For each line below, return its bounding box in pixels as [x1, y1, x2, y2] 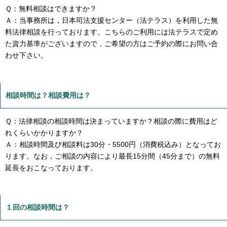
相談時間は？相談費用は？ [6, 91, 91, 99]
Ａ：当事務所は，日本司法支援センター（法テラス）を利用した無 [5, 16, 218, 25]
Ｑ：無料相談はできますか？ [5, 5, 97, 13]
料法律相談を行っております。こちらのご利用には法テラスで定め [5, 28, 218, 36]
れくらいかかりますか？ [5, 128, 83, 137]
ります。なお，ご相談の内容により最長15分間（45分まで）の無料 [5, 152, 220, 160]
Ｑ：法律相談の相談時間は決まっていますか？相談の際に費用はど [5, 117, 217, 125]
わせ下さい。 [5, 51, 48, 60]
